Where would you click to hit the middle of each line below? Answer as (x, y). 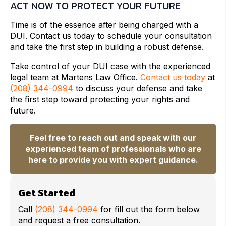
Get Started (47, 193)
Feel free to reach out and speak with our (113, 138)
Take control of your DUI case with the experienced (110, 66)
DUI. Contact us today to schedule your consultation (111, 36)
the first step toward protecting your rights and (100, 100)
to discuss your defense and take (138, 89)
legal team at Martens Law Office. (75, 77)
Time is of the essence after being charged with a (104, 25)
